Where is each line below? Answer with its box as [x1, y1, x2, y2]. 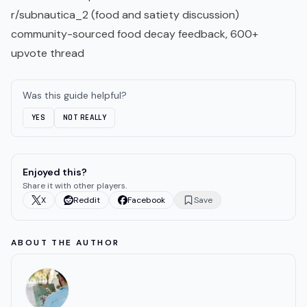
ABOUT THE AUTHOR [11, 237, 120, 249]
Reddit [73, 195, 100, 206]
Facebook [127, 195, 165, 206]
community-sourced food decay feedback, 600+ [11, 27, 258, 42]
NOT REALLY [62, 112, 106, 123]
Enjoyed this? [23, 166, 87, 179]
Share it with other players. [23, 180, 127, 192]
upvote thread [11, 46, 84, 61]
